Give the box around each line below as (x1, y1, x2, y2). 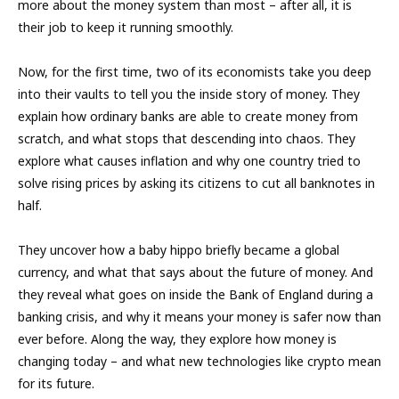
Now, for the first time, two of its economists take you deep (18, 63, 371, 80)
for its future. (18, 375, 94, 392)
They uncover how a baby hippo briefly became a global (18, 241, 339, 258)
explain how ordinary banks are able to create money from (18, 108, 358, 125)
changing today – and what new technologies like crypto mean (18, 353, 381, 370)
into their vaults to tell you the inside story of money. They (18, 85, 360, 102)
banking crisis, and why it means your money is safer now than (18, 308, 381, 325)
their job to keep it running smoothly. (18, 19, 233, 36)
